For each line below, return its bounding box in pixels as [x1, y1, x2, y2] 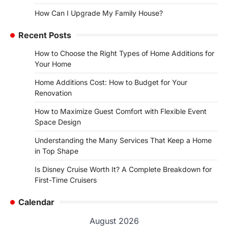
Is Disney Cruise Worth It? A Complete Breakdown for [35, 164, 212, 174]
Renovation [35, 88, 72, 97]
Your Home [35, 59, 71, 68]
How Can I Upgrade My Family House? [35, 8, 163, 17]
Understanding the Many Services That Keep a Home [35, 135, 212, 145]
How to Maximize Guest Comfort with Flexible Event [35, 106, 207, 116]
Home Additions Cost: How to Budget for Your [35, 77, 187, 87]
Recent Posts [18, 30, 71, 40]
